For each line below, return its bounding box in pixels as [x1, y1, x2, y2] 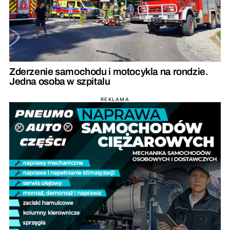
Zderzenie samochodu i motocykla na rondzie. [9, 66, 208, 78]
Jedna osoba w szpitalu [9, 76, 110, 87]
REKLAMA [100, 97, 130, 103]
